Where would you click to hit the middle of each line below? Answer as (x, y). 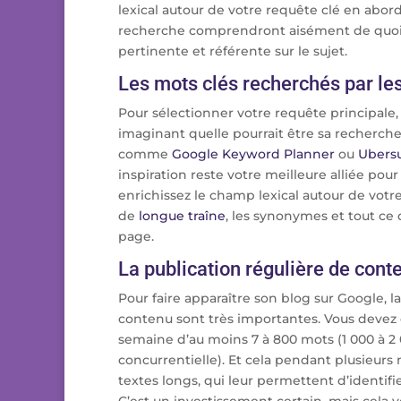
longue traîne (182, 216)
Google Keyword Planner (253, 154)
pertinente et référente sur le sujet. (233, 51)
